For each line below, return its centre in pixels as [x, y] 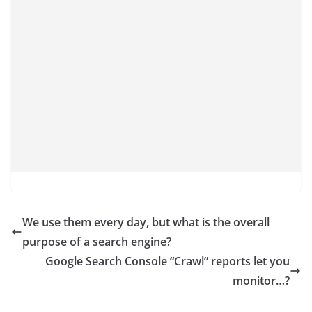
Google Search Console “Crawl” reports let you [167, 261]
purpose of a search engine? [97, 242]
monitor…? [261, 281]
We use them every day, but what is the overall [146, 222]
